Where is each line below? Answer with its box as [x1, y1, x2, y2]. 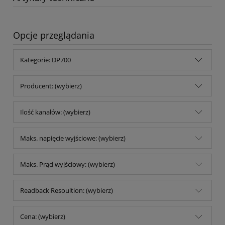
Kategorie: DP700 [20, 55, 71, 64]
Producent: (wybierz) [20, 81, 82, 90]
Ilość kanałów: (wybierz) [20, 107, 90, 117]
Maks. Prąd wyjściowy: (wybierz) [20, 159, 115, 169]
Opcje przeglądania [13, 29, 94, 41]
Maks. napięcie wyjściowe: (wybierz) [20, 133, 126, 143]
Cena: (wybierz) [20, 211, 65, 221]
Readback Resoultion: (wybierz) [20, 185, 113, 195]
